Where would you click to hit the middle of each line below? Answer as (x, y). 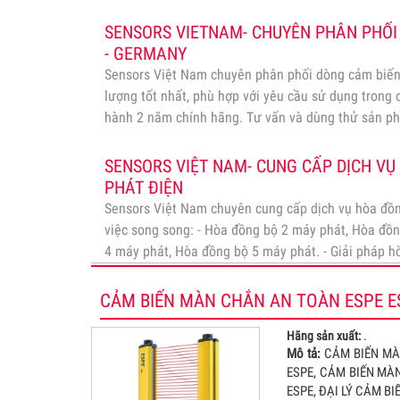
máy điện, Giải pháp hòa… (179, 273)
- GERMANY (146, 54)
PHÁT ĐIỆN (144, 187)
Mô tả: (304, 354)
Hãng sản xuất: (324, 336)
